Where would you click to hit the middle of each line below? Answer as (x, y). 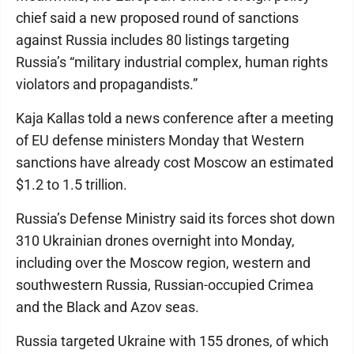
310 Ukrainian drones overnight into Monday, (155, 241)
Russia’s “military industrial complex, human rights (172, 62)
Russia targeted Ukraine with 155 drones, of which (172, 341)
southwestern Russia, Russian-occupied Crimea (165, 285)
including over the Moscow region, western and (163, 263)
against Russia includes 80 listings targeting (153, 40)
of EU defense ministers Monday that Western (160, 140)
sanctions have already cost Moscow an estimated (175, 162)
